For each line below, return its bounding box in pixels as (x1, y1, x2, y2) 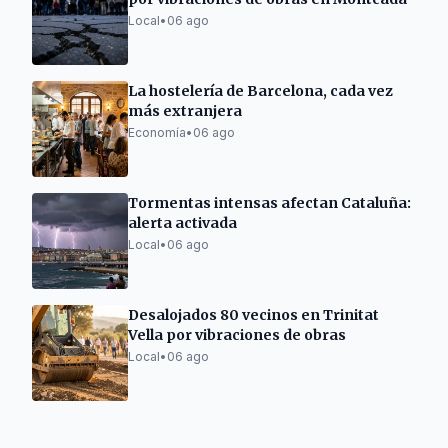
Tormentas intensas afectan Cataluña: (128, 194, 411, 212)
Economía (128, 125, 186, 140)
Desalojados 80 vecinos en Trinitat (128, 306, 379, 324)
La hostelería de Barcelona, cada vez (128, 82, 393, 100)
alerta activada (128, 214, 237, 232)
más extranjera (128, 102, 242, 120)
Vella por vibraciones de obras (128, 326, 346, 344)
